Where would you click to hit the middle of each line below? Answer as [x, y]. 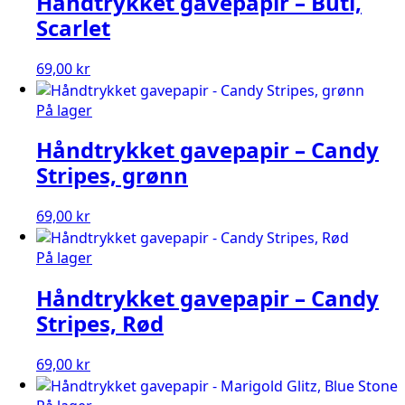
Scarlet [73, 27]
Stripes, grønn [112, 175]
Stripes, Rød [100, 323]
